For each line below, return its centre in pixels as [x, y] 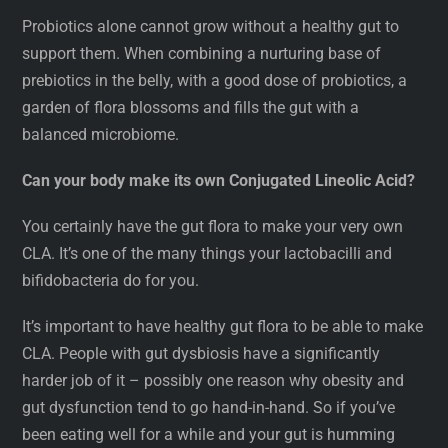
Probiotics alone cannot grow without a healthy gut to [211, 26]
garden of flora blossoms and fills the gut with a [191, 107]
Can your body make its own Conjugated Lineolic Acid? [219, 180]
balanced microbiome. [101, 134]
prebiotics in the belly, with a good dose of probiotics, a [215, 80]
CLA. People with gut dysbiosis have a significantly [201, 354]
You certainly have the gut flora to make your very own [213, 226]
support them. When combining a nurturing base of [202, 53]
